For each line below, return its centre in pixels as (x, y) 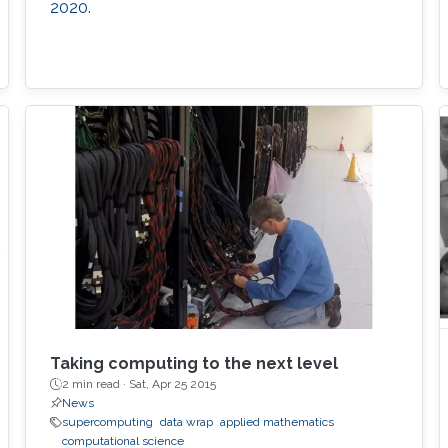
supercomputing (107, 422)
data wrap (186, 422)
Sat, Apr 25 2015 (172, 384)
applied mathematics (276, 422)
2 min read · (95, 384)
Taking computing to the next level (193, 364)
